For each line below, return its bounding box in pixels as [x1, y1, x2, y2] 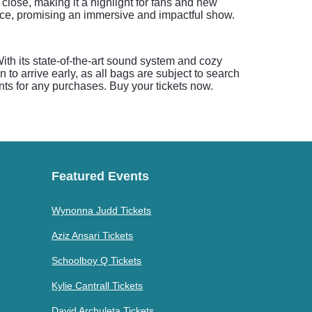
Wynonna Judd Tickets [52, 205, 152, 216]
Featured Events [52, 169, 150, 183]
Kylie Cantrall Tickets [52, 280, 143, 291]
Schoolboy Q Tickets [52, 255, 142, 266]
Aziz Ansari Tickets [52, 230, 134, 241]
